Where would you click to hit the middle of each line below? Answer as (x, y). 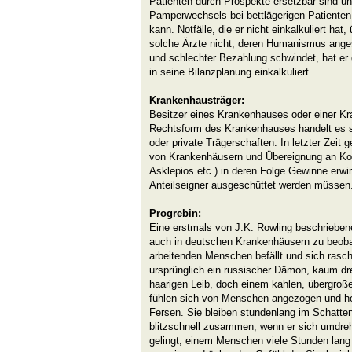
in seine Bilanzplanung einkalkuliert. (231, 72)
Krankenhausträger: (197, 100)
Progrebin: (175, 213)
